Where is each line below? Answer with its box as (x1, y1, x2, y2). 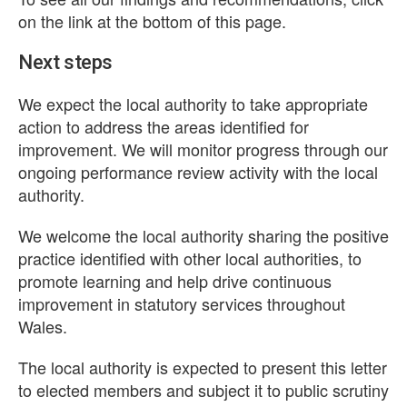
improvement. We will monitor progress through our (18, 137, 388, 161)
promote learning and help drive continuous (18, 269, 332, 293)
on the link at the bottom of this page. (18, 9, 286, 33)
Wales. (18, 314, 67, 338)
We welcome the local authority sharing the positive (18, 223, 389, 247)
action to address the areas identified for (18, 114, 309, 138)
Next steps (18, 51, 114, 74)
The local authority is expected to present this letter (18, 355, 387, 379)
